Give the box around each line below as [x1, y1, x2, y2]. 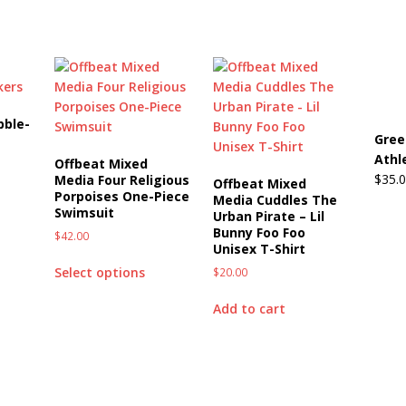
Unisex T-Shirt [212, 239, 305, 257]
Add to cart [212, 299, 285, 317]
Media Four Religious [53, 170, 189, 188]
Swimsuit [53, 203, 114, 221]
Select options [53, 263, 145, 281]
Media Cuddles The [212, 190, 337, 208]
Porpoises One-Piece [53, 187, 189, 205]
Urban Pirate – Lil [212, 207, 324, 225]
